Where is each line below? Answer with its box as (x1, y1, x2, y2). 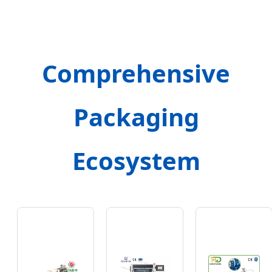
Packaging (73, 100, 199, 134)
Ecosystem (72, 144, 200, 178)
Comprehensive (42, 56, 230, 90)
